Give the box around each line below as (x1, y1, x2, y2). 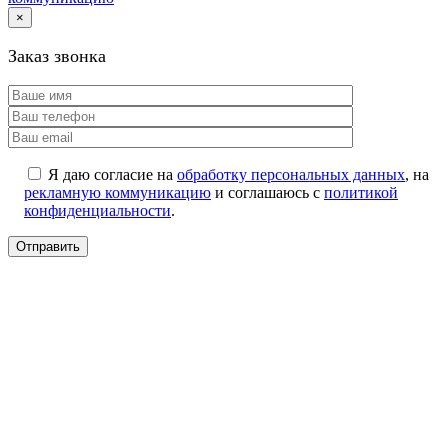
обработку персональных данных (177, 165, 405, 183)
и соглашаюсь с (211, 183, 324, 201)
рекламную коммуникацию (24, 183, 211, 201)
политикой (324, 183, 398, 201)
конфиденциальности (24, 201, 171, 219)
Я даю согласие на (48, 165, 177, 183)
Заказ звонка (8, 45, 106, 66)
